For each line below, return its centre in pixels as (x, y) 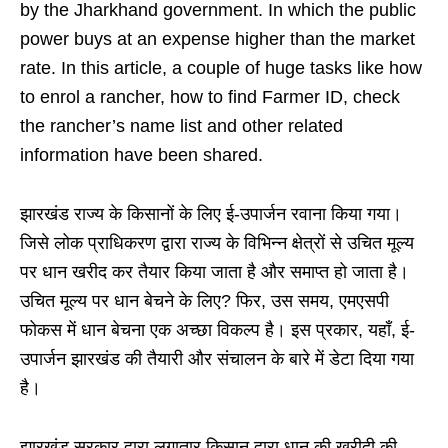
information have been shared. (141, 155)
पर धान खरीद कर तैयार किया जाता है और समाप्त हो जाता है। (214, 272)
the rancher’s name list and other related (181, 126)
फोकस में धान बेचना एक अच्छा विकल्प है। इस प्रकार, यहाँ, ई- (217, 330)
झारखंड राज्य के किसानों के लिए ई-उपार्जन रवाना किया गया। (211, 214)
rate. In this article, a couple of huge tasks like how (221, 68)
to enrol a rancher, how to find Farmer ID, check (210, 97)
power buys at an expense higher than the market (217, 39)
